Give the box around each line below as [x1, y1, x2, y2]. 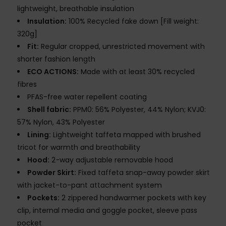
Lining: [27, 130, 51, 140]
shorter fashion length [17, 54, 95, 65]
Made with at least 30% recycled [79, 67, 195, 77]
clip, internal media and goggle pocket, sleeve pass [17, 205, 197, 216]
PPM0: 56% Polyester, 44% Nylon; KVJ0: [71, 104, 206, 115]
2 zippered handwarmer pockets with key [60, 193, 206, 203]
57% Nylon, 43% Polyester [17, 117, 105, 128]
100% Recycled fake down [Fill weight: [67, 16, 199, 27]
